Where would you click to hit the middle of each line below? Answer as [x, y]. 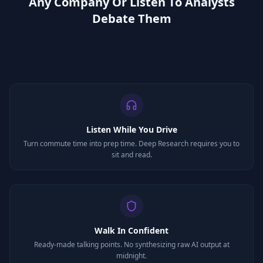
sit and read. [131, 155]
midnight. [131, 256]
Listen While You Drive [131, 129]
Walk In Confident [131, 230]
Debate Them [131, 18]
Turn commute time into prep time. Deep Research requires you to [131, 144]
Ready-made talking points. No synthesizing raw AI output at [131, 245]
